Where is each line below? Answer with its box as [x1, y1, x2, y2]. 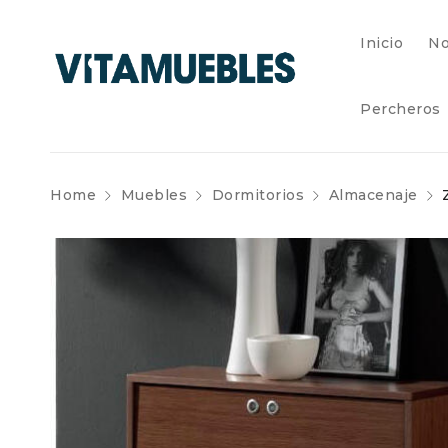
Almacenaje [328, 186, 418, 204]
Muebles [120, 186, 187, 204]
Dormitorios [211, 186, 304, 204]
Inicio [360, 34, 403, 52]
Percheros [360, 100, 441, 118]
